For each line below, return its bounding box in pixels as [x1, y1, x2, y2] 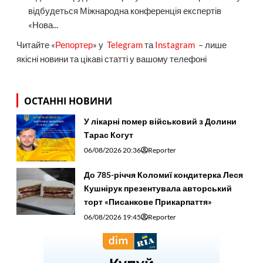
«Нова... [28, 20, 58, 31]
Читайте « [16, 40, 55, 50]
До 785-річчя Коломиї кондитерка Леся [83, 169, 243, 180]
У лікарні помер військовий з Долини [83, 116, 237, 126]
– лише [194, 40, 227, 50]
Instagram [154, 40, 195, 50]
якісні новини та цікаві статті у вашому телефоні [16, 54, 207, 65]
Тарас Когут [83, 129, 133, 140]
